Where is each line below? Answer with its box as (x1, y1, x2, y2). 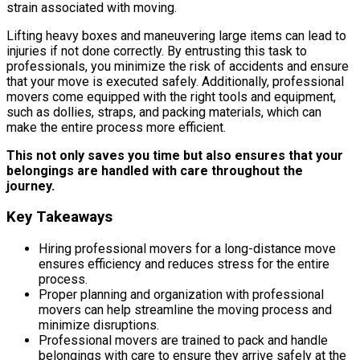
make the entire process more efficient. (6, 119, 226, 135)
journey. (6, 178, 55, 194)
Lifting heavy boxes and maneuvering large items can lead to (6, 27, 346, 43)
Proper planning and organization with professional (39, 287, 324, 302)
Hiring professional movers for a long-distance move (39, 241, 336, 256)
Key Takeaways (6, 208, 112, 227)
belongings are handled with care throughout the (6, 162, 303, 178)
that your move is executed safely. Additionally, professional (6, 73, 344, 89)
